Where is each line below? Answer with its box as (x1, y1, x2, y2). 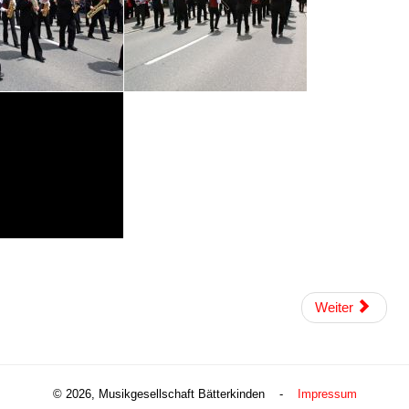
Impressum (297, 386, 357, 401)
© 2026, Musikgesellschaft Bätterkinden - (52, 386, 298, 401)
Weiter (315, 299, 354, 315)
